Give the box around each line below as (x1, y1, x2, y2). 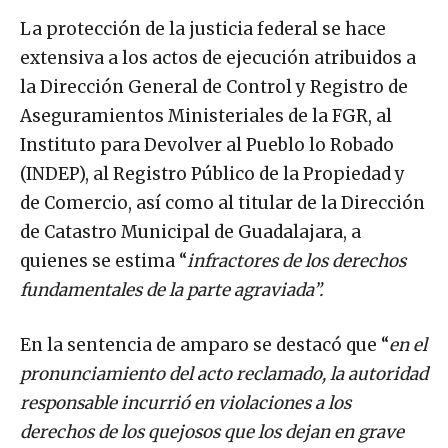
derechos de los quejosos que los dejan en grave (20, 420, 404, 443)
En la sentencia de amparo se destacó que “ (20, 333, 389, 356)
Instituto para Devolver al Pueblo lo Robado (20, 133, 394, 156)
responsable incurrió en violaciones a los (20, 391, 351, 414)
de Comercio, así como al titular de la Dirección (20, 191, 425, 214)
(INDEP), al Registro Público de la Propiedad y (20, 162, 405, 185)
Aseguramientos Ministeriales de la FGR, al (20, 104, 392, 127)
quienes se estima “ (20, 249, 187, 272)
